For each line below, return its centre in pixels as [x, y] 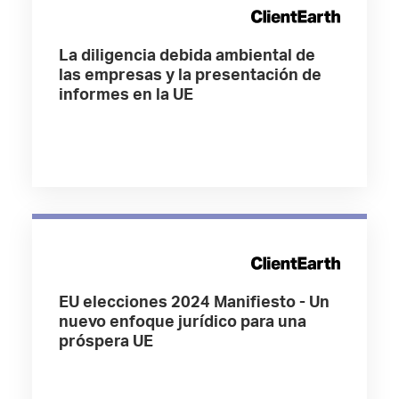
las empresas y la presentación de [190, 76]
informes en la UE [126, 95]
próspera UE [106, 342]
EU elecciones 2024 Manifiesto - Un [194, 303]
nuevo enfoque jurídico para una [182, 322]
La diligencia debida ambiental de [187, 56]
